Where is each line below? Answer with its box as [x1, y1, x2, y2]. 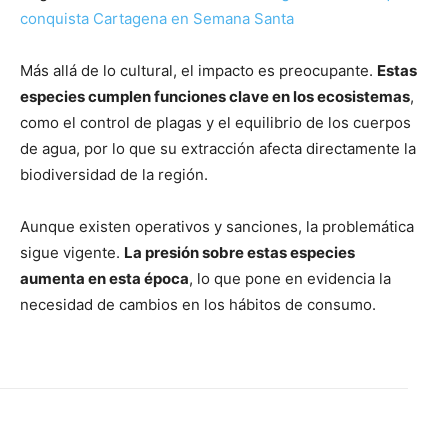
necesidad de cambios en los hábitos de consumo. [20, 295, 376, 315]
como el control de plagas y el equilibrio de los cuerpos [20, 113, 411, 133]
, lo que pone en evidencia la [189, 269, 391, 289]
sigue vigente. [20, 243, 124, 263]
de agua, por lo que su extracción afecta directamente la [20, 139, 416, 159]
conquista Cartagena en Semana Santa [20, 9, 294, 29]
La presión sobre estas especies [124, 243, 355, 263]
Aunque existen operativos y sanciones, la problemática [20, 217, 414, 237]
